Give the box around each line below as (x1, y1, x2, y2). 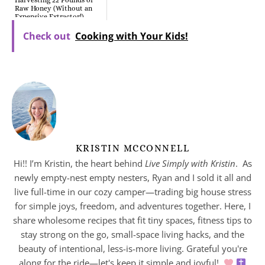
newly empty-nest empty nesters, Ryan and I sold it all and (14, 172, 251, 184)
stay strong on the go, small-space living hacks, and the (21, 228, 244, 241)
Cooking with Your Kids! (75, 30, 188, 43)
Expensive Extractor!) (15, 12, 84, 21)
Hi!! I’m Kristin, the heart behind (13, 157, 145, 170)
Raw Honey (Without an (15, 4, 92, 13)
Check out (23, 30, 70, 43)
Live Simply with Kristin (144, 157, 235, 170)
